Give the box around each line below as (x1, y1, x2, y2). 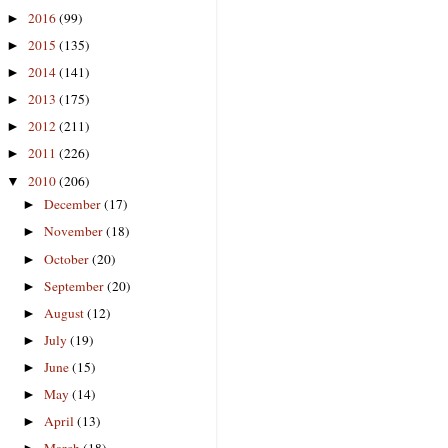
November (44, 222, 107, 241)
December (44, 195, 105, 214)
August (44, 303, 88, 322)
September (44, 276, 108, 295)
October (44, 249, 93, 268)
